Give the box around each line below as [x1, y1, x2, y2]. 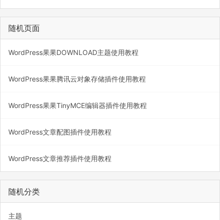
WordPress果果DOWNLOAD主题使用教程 [8, 48, 138, 57]
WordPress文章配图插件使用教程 [8, 128, 111, 137]
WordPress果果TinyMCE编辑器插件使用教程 [8, 101, 147, 110]
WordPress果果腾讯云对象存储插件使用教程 [8, 75, 146, 83]
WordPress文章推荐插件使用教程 [8, 154, 111, 163]
